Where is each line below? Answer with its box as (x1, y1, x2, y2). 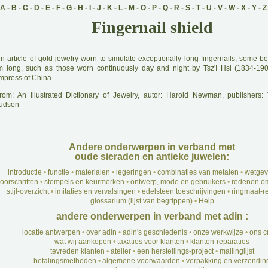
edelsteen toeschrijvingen (141, 187, 226, 196)
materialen (75, 168, 110, 176)
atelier (110, 247, 131, 255)
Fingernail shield (91, 18, 213, 36)
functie (47, 168, 69, 176)
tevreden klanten (50, 247, 105, 255)
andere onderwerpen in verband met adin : (56, 211, 248, 221)
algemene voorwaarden (102, 257, 180, 265)
